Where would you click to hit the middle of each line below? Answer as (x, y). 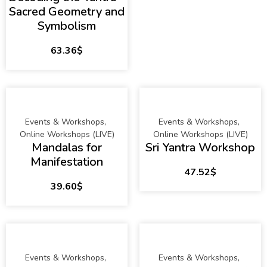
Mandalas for (67, 148)
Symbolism (67, 26)
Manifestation (67, 162)
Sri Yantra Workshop (200, 148)
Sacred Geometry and (67, 12)
